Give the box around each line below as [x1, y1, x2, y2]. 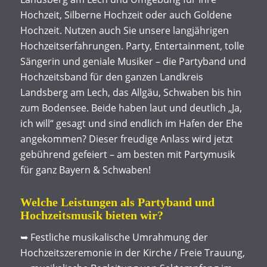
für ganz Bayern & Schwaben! [20, 163, 151, 176]
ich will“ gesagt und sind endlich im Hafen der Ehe [20, 116, 243, 130]
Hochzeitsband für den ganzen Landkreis [20, 70, 203, 83]
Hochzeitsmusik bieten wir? [20, 208, 163, 222]
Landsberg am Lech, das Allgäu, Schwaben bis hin [20, 85, 241, 99]
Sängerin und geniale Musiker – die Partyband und [20, 54, 246, 68]
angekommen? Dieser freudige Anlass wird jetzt [20, 132, 233, 145]
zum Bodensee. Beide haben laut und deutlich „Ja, [20, 101, 242, 114]
